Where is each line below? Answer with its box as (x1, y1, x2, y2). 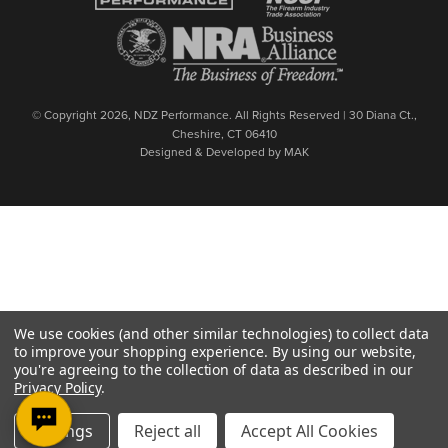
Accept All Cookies (241, 420, 378, 442)
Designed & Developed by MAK (139, 142, 309, 160)
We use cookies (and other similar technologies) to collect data (14, 324, 429, 343)
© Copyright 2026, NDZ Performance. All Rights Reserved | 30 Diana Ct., (31, 105, 417, 123)
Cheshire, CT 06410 (171, 124, 277, 142)
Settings (31, 420, 93, 442)
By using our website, (272, 342, 417, 361)
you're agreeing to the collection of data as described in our (14, 360, 413, 379)
